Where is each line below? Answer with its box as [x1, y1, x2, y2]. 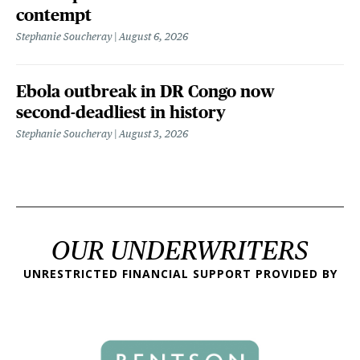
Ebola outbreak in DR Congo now [16, 81, 275, 100]
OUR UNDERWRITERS [51, 234, 309, 266]
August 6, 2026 [119, 30, 188, 43]
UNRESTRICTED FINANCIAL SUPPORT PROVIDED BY [22, 265, 337, 281]
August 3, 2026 [119, 127, 188, 140]
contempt [16, 5, 92, 24]
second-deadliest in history [16, 102, 226, 121]
